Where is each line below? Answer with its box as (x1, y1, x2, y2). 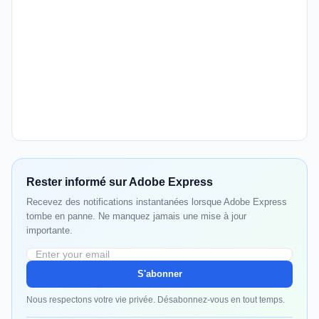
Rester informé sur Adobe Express (26, 176, 213, 189)
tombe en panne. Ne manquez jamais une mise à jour (26, 211, 246, 222)
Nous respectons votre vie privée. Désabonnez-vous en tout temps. (26, 295, 285, 305)
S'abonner (137, 268, 182, 280)
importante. (26, 225, 73, 236)
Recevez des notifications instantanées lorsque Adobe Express (26, 197, 287, 208)
